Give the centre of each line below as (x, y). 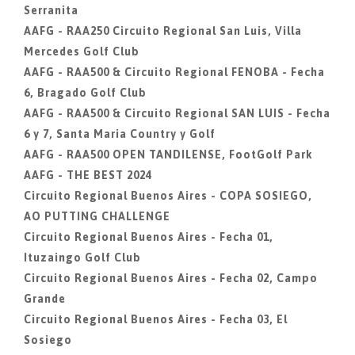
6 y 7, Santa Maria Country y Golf (120, 134)
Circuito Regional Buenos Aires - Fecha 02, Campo (171, 278)
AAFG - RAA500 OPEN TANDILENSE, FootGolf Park (168, 155)
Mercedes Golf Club (82, 52)
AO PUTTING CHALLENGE (97, 216)
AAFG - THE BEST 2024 (88, 175)
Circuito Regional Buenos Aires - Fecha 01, (149, 237)
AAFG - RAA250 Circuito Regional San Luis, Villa (163, 31)
